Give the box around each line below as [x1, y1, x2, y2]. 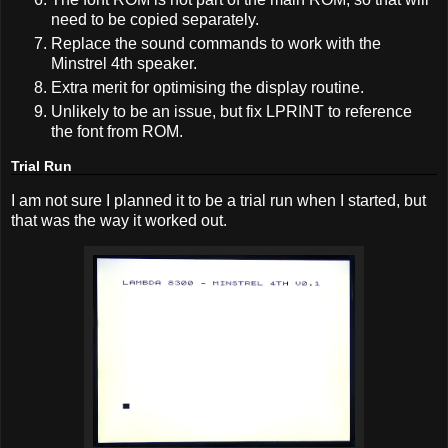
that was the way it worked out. [11, 211, 227, 229]
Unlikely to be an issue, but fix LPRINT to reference [51, 103, 412, 120]
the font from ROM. [51, 123, 183, 140]
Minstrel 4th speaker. [51, 55, 197, 73]
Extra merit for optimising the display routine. [51, 79, 364, 97]
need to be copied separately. [51, 11, 259, 29]
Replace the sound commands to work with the [51, 35, 381, 53]
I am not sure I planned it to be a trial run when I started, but [11, 191, 426, 209]
